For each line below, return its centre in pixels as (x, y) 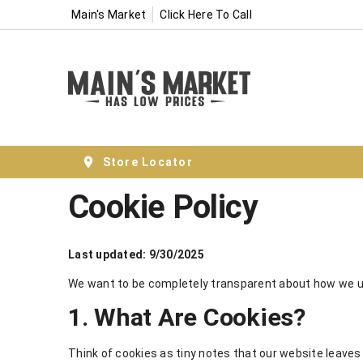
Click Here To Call (206, 15)
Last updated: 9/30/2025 (136, 254)
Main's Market (109, 15)
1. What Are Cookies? (187, 317)
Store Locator (147, 162)
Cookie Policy (163, 207)
